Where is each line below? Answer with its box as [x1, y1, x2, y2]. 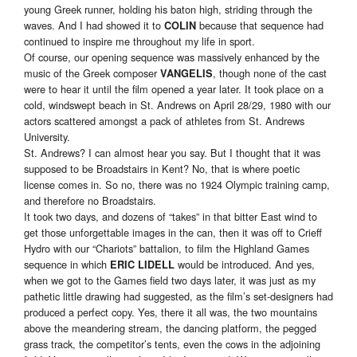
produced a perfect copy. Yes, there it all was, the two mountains [24, 304, 317, 320]
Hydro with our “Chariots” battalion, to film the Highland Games [24, 241, 309, 257]
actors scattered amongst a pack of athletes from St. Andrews [24, 113, 304, 129]
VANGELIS [160, 66, 213, 81]
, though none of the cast [213, 65, 327, 81]
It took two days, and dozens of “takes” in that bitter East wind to [24, 209, 317, 225]
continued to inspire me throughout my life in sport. [24, 33, 255, 49]
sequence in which [24, 257, 110, 273]
